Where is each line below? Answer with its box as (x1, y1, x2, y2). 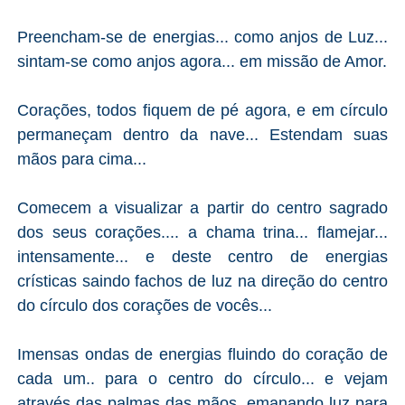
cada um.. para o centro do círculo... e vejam (16, 369, 389, 388)
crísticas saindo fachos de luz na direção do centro (16, 271, 389, 290)
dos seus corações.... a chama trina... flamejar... (16, 222, 389, 241)
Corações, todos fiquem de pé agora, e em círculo (16, 100, 389, 119)
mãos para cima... (16, 149, 146, 168)
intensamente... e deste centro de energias (16, 247, 389, 266)
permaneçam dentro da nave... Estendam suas (16, 125, 389, 144)
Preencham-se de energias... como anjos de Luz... (16, 27, 389, 46)
